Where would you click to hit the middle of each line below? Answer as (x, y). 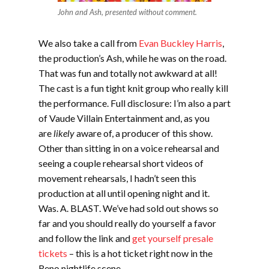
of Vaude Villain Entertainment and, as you (124, 118)
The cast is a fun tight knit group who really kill (133, 88)
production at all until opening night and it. (124, 193)
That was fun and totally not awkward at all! (128, 73)
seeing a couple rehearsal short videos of (121, 163)
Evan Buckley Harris (180, 43)
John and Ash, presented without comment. (127, 12)
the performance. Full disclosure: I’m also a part (134, 103)
